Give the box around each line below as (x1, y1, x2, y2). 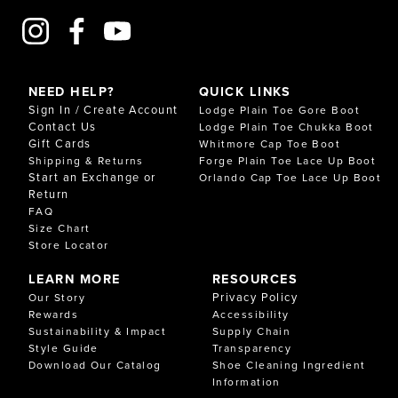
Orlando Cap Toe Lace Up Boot (199, 170, 382, 186)
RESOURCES (212, 269, 298, 289)
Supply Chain (212, 323, 291, 339)
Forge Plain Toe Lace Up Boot (199, 153, 377, 169)
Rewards (28, 306, 79, 322)
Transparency (212, 340, 292, 356)
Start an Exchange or (28, 169, 156, 186)
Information (212, 374, 281, 390)
